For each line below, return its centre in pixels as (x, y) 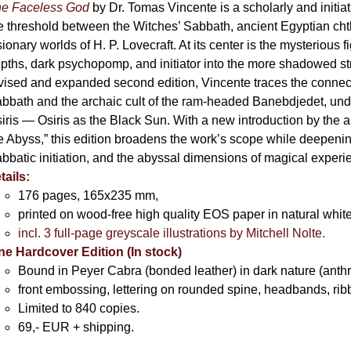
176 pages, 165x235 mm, (89, 195)
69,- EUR (44, 327)
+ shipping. (102, 327)
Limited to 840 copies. (79, 308)
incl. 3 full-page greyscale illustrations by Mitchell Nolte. (172, 233)
